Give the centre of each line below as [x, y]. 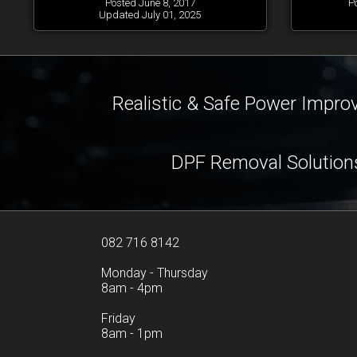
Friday [118, 318]
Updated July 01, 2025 [150, 14]
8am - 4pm [132, 288]
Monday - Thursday [155, 273]
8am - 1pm [132, 333]
